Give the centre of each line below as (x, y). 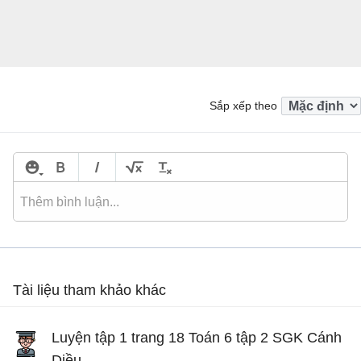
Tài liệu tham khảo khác (89, 290)
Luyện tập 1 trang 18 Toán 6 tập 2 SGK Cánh (197, 338)
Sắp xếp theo (243, 106)
